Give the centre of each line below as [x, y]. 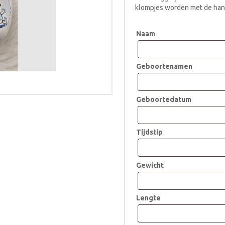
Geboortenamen [164, 67]
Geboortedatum [163, 99]
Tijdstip [149, 132]
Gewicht [150, 165]
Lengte [148, 198]
